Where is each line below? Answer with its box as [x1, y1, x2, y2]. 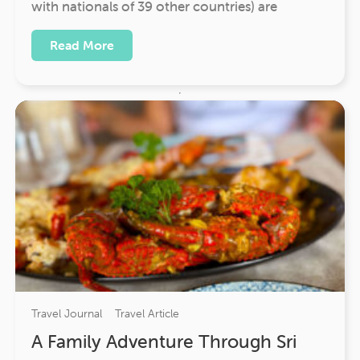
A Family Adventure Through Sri [31, 330, 297, 354]
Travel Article [115, 306, 179, 321]
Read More [50, 37, 114, 54]
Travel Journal [31, 306, 102, 321]
